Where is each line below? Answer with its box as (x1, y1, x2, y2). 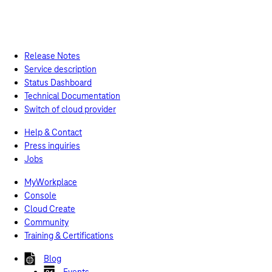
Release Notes (24, 50, 80, 61)
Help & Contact (24, 127, 82, 138)
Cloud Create (24, 203, 75, 214)
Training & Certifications (24, 230, 114, 241)
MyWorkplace (24, 177, 77, 188)
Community (24, 217, 69, 228)
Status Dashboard (24, 77, 92, 88)
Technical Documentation (24, 90, 120, 101)
